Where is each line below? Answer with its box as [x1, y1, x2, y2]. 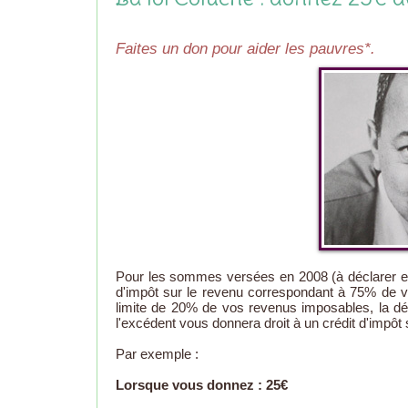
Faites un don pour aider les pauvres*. [116, 40, 375, 58]
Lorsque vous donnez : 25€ [116, 377, 288, 393]
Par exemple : [116, 346, 199, 362]
